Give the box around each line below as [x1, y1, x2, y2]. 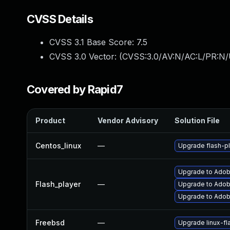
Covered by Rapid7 [27, 83, 123, 96]
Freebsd [35, 218, 65, 227]
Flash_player [35, 180, 81, 188]
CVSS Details [27, 12, 93, 26]
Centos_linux [35, 141, 81, 150]
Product [35, 116, 65, 125]
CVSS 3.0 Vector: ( [49, 51, 122, 62]
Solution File [175, 116, 220, 125]
